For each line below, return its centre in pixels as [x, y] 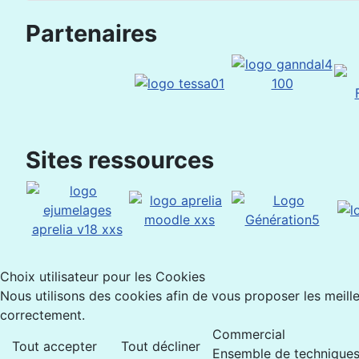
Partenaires [91, 33]
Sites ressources [120, 159]
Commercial [249, 334]
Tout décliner [161, 346]
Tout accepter [54, 346]
